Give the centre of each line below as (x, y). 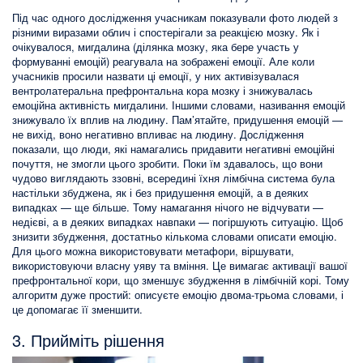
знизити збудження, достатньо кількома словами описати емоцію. (175, 237)
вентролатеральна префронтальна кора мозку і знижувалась (162, 91)
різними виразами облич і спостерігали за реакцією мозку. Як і (166, 32)
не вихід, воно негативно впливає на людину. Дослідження (158, 135)
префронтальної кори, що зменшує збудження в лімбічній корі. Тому (181, 280)
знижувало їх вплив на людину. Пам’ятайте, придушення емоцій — (177, 120)
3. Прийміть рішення (88, 340)
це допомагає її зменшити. (77, 310)
